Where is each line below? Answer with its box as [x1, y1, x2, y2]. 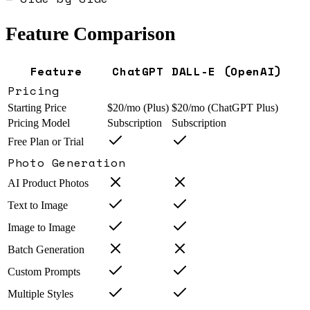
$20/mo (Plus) [107, 102, 169, 114]
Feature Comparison [6, 22, 176, 44]
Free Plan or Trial [8, 136, 84, 148]
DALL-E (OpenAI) [172, 63, 282, 80]
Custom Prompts [8, 266, 80, 278]
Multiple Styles [8, 288, 73, 300]
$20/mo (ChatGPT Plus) [172, 102, 278, 114]
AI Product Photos [8, 177, 89, 190]
